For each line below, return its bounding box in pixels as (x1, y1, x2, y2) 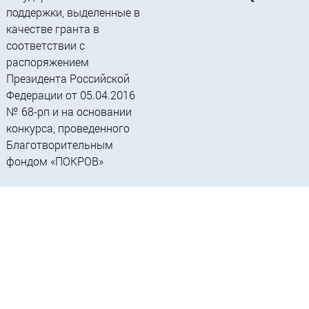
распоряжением (6, 54, 89, 70)
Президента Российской (6, 71, 130, 86)
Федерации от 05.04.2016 (6, 88, 135, 103)
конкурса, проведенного (6, 121, 130, 136)
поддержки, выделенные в (6, 5, 140, 20)
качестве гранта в (6, 21, 99, 37)
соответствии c (6, 38, 85, 53)
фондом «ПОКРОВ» (6, 154, 103, 169)
